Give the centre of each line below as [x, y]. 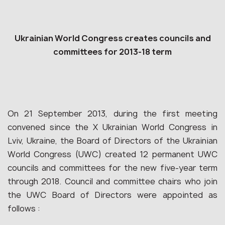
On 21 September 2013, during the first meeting [113, 114]
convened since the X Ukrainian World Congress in [113, 127]
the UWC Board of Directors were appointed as [113, 195]
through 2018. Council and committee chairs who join [113, 181]
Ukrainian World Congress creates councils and [113, 38]
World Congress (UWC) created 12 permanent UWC [113, 154]
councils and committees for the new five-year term [113, 168]
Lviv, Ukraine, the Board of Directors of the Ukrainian [113, 141]
